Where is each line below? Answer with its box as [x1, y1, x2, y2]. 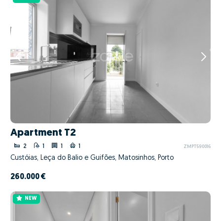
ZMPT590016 [183, 145, 211, 149]
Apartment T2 [10, 128, 76, 139]
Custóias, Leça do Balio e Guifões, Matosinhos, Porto [10, 154, 174, 162]
